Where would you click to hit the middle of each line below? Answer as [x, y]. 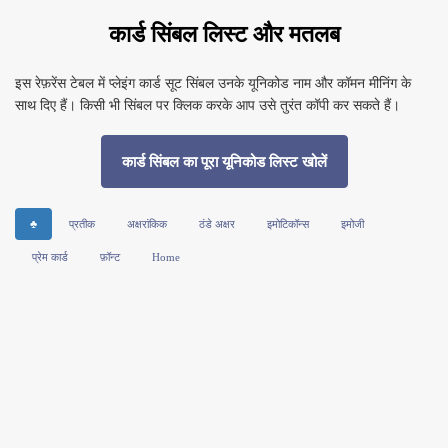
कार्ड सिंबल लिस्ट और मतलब [224, 32]
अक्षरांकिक [147, 224]
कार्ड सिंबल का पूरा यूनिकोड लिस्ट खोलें [224, 161]
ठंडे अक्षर [217, 224]
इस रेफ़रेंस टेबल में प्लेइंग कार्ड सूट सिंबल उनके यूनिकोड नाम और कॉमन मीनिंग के [213, 82]
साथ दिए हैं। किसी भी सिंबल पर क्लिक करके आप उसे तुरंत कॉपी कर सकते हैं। [207, 104]
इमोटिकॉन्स [288, 224]
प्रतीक [82, 224]
